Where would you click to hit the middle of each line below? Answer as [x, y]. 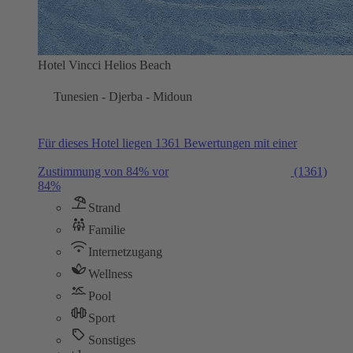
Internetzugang [125, 251]
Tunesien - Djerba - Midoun [123, 96]
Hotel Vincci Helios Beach [104, 65]
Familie [107, 229]
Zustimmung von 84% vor [103, 171]
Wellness [110, 273]
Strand [104, 207]
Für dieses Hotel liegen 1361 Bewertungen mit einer [167, 143]
